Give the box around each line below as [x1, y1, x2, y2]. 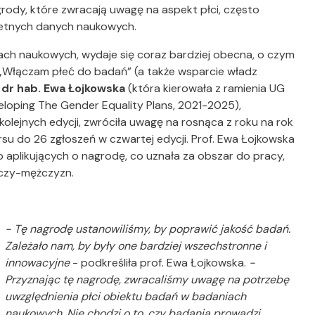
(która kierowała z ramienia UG [125, 81, 285, 96]
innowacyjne [5, 255, 70, 271]
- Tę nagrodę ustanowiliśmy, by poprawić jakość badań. [5, 221, 291, 237]
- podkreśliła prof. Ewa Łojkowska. [70, 255, 250, 271]
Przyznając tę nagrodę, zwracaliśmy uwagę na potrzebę [5, 272, 290, 288]
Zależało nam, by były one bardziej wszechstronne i [5, 238, 267, 254]
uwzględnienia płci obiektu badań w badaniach [5, 289, 247, 304]
